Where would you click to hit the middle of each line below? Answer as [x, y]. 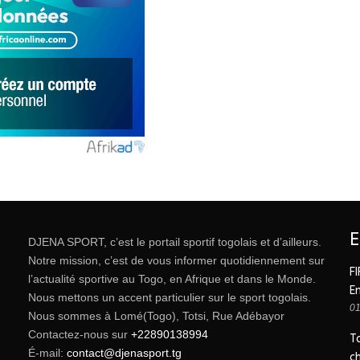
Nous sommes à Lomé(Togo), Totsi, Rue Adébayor [156, 316]
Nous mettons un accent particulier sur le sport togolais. [170, 298]
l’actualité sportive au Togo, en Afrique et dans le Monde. [172, 279]
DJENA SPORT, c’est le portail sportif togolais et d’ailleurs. [175, 242]
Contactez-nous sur [80, 335]
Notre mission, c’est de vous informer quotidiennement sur [176, 261]
